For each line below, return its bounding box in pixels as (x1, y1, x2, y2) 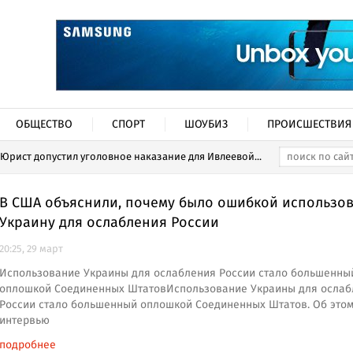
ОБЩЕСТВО (16, 116, 72, 133)
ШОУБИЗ (184, 116, 228, 133)
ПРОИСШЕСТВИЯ (267, 116, 351, 133)
